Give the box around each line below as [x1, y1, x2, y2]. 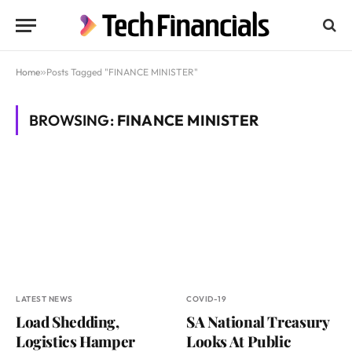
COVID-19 [186, 294, 226, 305]
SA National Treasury [186, 311, 329, 332]
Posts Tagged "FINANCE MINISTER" [46, 66, 198, 78]
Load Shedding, [16, 311, 119, 332]
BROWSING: [29, 111, 117, 130]
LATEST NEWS [16, 294, 73, 305]
